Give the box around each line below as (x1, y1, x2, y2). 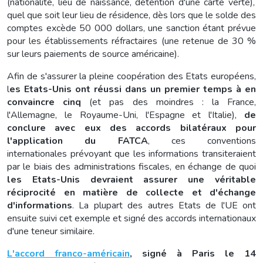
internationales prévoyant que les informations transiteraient (7, 147, 256, 160)
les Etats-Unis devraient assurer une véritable (7, 173, 256, 186)
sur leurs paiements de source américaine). (7, 47, 179, 60)
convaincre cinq (7, 95, 90, 109)
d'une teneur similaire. (7, 224, 95, 238)
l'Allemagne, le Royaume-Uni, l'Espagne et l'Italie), (7, 108, 244, 122)
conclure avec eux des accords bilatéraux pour (7, 121, 256, 134)
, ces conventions (147, 134, 256, 147)
